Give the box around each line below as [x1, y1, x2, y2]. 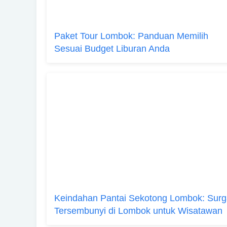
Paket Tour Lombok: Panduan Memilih [54, 31, 208, 41]
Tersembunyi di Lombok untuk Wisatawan [54, 206, 222, 216]
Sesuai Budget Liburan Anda [54, 44, 170, 54]
